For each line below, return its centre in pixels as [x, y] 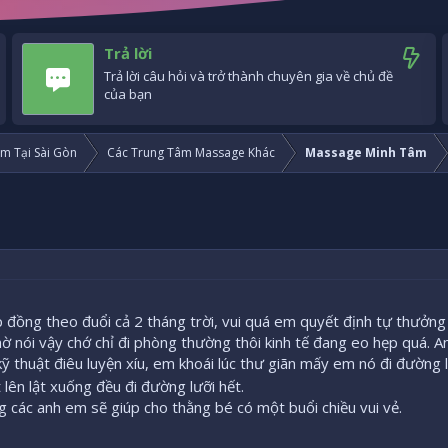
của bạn [128, 94]
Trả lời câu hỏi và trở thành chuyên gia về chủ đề [248, 76]
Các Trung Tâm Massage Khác [191, 153]
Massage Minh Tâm [366, 153]
